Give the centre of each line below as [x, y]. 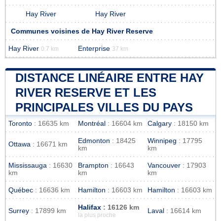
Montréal [92, 123]
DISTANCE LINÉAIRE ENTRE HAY [110, 77]
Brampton [93, 165]
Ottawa [19, 144]
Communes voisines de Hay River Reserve [82, 31]
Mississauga [28, 165]
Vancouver [164, 165]
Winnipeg [162, 141]
